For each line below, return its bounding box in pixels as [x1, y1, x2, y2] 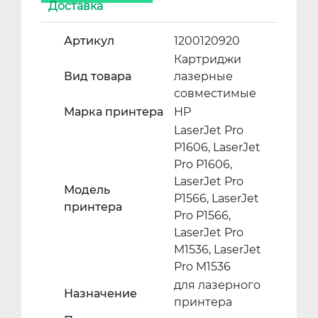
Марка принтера [63, 105, 163, 119]
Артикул [63, 34, 114, 48]
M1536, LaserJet [174, 243, 262, 257]
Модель [63, 183, 110, 197]
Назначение [63, 287, 137, 301]
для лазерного [174, 278, 261, 292]
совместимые [174, 87, 257, 101]
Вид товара [63, 70, 131, 84]
